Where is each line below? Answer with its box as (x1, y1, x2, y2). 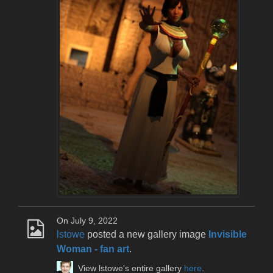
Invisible (208, 229, 247, 239)
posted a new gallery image (85, 229, 208, 239)
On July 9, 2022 (57, 216, 118, 225)
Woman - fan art (57, 243, 129, 254)
